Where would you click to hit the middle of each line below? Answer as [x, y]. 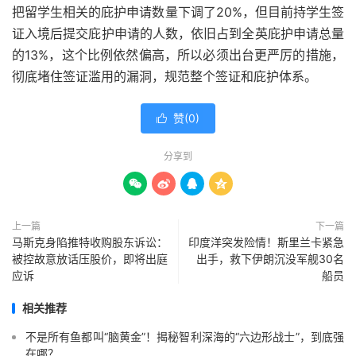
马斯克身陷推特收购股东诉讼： [90, 242]
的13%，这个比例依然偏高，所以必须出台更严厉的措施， [178, 55]
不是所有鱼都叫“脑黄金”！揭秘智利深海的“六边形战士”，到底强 [185, 337]
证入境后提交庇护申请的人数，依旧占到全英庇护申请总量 [178, 34]
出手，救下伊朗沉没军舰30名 [270, 259]
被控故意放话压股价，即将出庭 [90, 259]
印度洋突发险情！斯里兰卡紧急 [266, 242]
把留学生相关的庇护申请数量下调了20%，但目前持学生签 [178, 12]
